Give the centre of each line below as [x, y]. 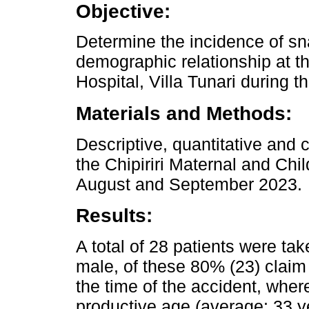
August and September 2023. [189, 184]
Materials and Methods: [184, 113]
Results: [114, 216]
